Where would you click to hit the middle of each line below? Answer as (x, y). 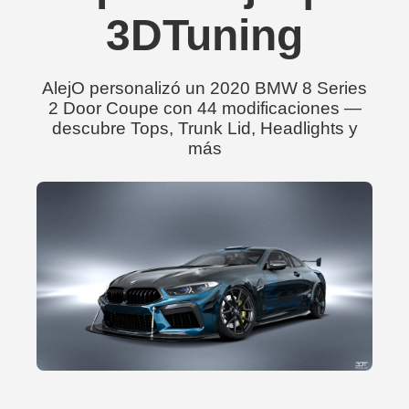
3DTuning (204, 35)
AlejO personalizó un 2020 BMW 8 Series (204, 88)
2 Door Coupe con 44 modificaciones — (204, 108)
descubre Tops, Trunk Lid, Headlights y (204, 128)
